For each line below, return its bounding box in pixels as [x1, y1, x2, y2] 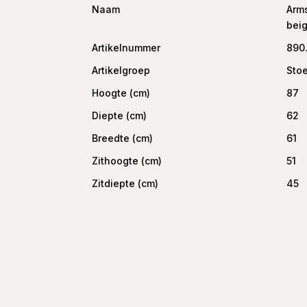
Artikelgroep [92, 64, 151, 77]
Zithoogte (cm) [92, 155, 162, 167]
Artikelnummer [92, 42, 161, 54]
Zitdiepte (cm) [92, 177, 159, 190]
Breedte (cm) [92, 132, 153, 145]
